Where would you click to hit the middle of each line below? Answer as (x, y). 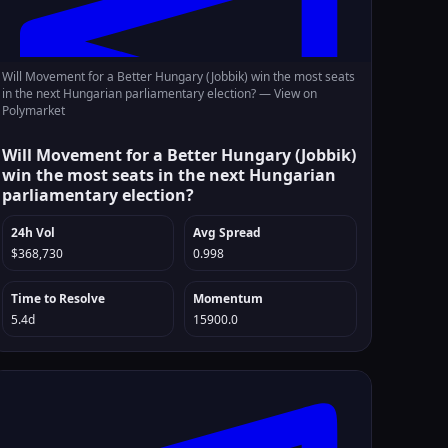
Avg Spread (227, 232)
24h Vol (32, 232)
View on (295, 93)
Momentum (228, 298)
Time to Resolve (57, 298)
